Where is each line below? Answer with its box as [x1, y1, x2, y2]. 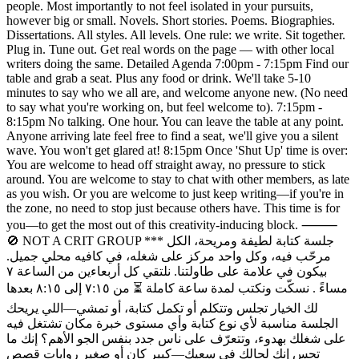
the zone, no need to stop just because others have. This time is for [6, 200, 340, 215]
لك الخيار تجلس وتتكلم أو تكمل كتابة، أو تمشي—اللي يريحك [6, 301, 318, 315]
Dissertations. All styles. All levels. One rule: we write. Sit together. [6, 27, 345, 42]
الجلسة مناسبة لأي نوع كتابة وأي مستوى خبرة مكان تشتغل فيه [6, 316, 338, 330]
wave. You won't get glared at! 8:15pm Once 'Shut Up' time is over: [6, 143, 348, 157]
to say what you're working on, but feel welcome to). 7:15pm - [6, 99, 322, 114]
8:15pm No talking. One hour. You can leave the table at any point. [6, 114, 344, 128]
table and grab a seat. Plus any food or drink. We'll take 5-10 [6, 71, 311, 85]
